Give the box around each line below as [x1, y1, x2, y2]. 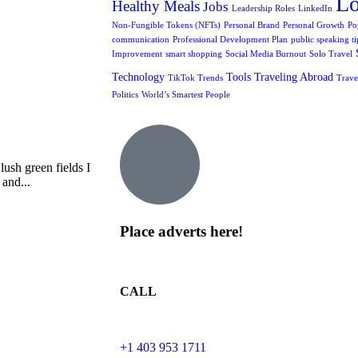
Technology [112, 70, 165, 84]
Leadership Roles [232, 4, 295, 14]
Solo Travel [309, 50, 352, 59]
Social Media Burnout [225, 50, 306, 59]
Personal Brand [224, 21, 280, 30]
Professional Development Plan [173, 35, 288, 45]
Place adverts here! [120, 222, 243, 240]
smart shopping [165, 50, 222, 59]
